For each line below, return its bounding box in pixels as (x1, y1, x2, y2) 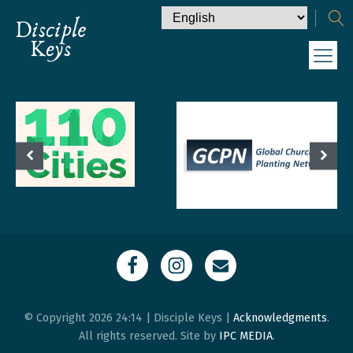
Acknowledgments (233, 310, 327, 325)
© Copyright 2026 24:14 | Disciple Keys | (24, 310, 233, 325)
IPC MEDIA (218, 329, 273, 343)
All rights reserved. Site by (78, 329, 219, 343)
